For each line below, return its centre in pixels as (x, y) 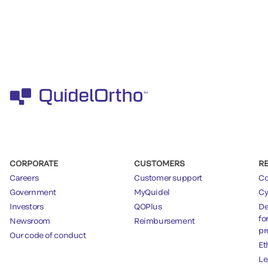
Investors (27, 206)
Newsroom (30, 220)
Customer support (168, 177)
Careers (24, 177)
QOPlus (148, 206)
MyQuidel (152, 192)
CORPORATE (34, 163)
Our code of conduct (48, 235)
